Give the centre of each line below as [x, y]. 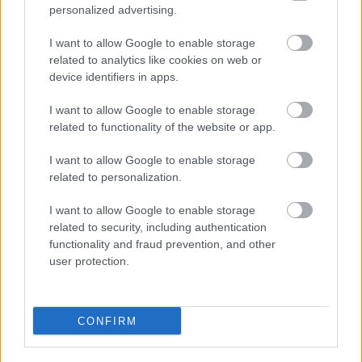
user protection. [89, 261]
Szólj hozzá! [318, 88]
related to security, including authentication [158, 227]
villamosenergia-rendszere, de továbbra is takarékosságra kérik [177, 41]
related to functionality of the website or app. [162, 127]
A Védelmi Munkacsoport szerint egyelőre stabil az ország [162, 23]
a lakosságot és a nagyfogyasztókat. [109, 59]
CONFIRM [107, 321]
